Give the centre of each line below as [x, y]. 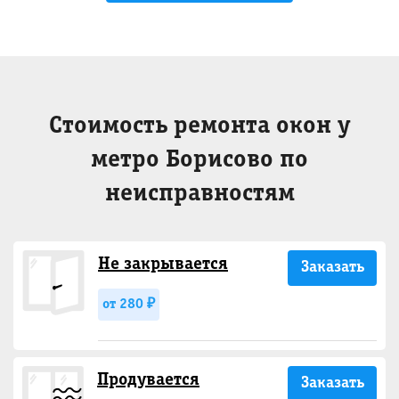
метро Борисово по [199, 160]
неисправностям [199, 194]
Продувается [148, 380]
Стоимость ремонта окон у [199, 126]
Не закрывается [163, 265]
